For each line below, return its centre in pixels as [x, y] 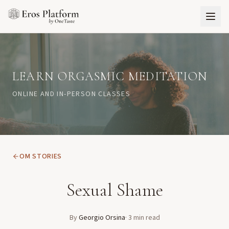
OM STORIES [41, 156]
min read [146, 218]
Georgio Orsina [102, 218]
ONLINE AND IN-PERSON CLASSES [72, 94]
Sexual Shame [114, 190]
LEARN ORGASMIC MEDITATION [110, 76]
